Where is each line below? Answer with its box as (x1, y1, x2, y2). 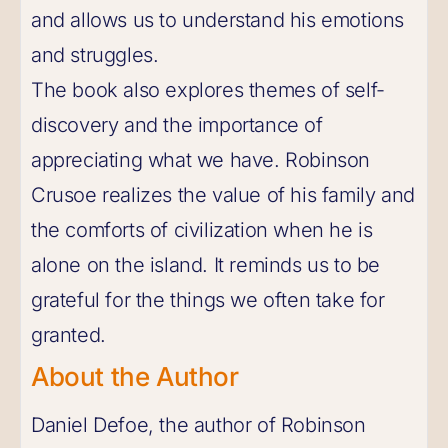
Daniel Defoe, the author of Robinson (31, 413, 366, 437)
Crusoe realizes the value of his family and (31, 183, 415, 207)
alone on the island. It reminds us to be (31, 253, 381, 277)
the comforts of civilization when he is (31, 218, 373, 242)
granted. (31, 323, 106, 347)
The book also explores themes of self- (31, 78, 385, 102)
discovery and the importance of (31, 113, 323, 137)
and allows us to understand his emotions (31, 8, 405, 32)
